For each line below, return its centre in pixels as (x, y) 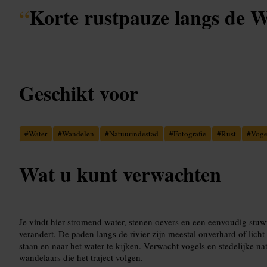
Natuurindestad (134, 133)
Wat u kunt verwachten (120, 174)
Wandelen (78, 133)
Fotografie (190, 133)
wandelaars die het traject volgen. (81, 257)
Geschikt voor (79, 93)
